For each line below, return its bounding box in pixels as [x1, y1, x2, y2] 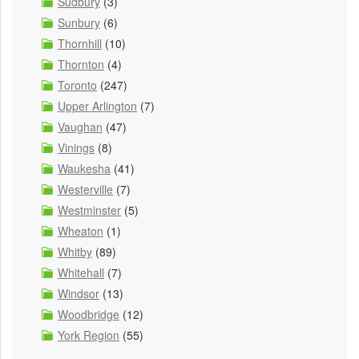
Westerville [58, 181, 113, 198]
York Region [58, 327, 119, 344]
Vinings [58, 139, 95, 156]
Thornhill [58, 35, 102, 52]
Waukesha [58, 160, 111, 177]
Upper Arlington [58, 98, 137, 115]
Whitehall [58, 264, 104, 281]
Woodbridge [58, 306, 119, 323]
